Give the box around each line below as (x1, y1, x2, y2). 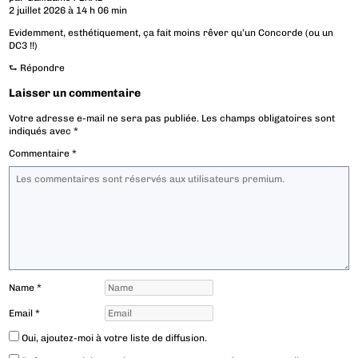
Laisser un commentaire (9, 86, 141, 101)
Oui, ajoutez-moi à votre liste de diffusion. (19, 332, 208, 344)
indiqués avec (9, 125, 74, 137)
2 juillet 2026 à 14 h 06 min (9, 5, 128, 17)
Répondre (20, 62, 66, 74)
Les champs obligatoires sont (201, 113, 336, 125)
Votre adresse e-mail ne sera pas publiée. (9, 113, 200, 125)
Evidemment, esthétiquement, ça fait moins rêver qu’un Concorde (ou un (9, 27, 334, 39)
